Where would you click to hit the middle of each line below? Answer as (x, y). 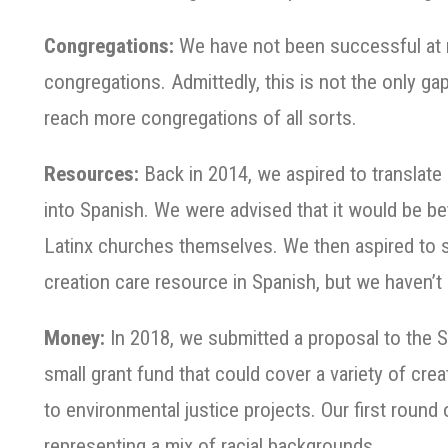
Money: (74, 338)
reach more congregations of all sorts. (203, 118)
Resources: (91, 174)
